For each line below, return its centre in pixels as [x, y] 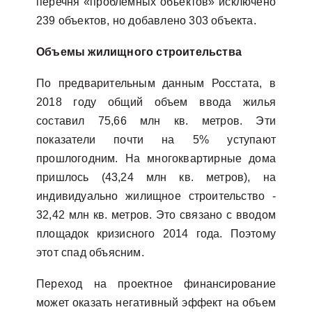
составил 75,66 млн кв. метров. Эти [156, 121]
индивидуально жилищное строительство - [156, 196]
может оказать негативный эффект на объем [156, 303]
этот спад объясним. [90, 252]
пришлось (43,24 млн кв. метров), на [156, 177]
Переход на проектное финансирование [156, 284]
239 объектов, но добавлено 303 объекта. [146, 21]
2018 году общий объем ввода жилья [156, 102]
